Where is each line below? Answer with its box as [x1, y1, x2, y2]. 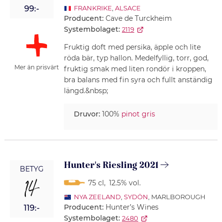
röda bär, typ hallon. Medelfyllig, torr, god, [63, 54, 209, 63]
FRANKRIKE [73, 4, 112, 12]
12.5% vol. [109, 178, 141, 188]
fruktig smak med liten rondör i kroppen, [63, 64, 206, 74]
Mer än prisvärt [14, 63, 59, 71]
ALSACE [114, 4, 141, 12]
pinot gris [121, 110, 155, 119]
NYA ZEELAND [73, 193, 121, 201]
